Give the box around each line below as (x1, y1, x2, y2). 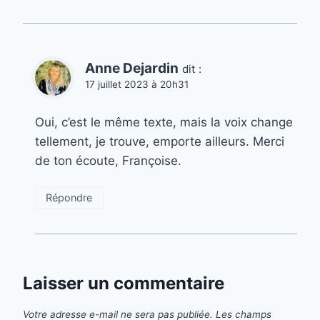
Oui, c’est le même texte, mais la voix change (35, 114, 293, 129)
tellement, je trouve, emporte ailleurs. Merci (35, 134, 284, 149)
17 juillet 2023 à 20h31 (85, 78, 189, 90)
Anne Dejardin (85, 59, 179, 76)
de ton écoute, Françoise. (35, 153, 181, 168)
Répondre (46, 191, 93, 204)
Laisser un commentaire (23, 272, 224, 294)
